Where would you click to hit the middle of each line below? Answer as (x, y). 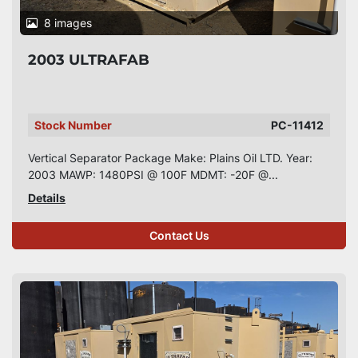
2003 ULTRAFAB (89, 60)
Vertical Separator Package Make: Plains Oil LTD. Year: (170, 158)
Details (47, 198)
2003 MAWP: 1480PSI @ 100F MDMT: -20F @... (153, 175)
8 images (68, 23)
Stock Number (73, 125)
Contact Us (179, 236)
